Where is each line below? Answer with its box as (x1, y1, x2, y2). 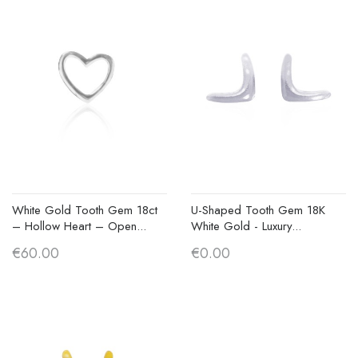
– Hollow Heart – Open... (12, 217, 146, 235)
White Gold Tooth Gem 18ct (12, 201, 157, 219)
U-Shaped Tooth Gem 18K (191, 201, 325, 219)
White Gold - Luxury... (191, 217, 301, 235)
